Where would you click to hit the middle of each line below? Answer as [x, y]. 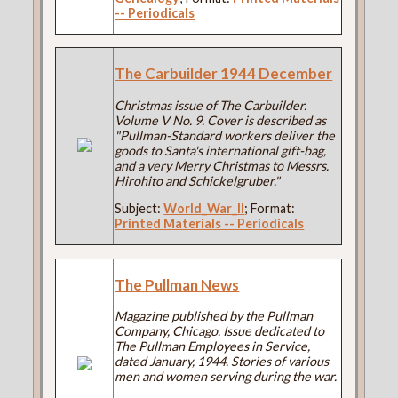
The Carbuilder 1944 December [224, 74]
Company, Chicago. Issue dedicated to [220, 331]
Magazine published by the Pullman [214, 316]
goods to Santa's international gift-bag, [221, 151]
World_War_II [204, 209]
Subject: [139, 209]
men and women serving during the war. [226, 377]
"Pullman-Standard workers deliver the [225, 136]
